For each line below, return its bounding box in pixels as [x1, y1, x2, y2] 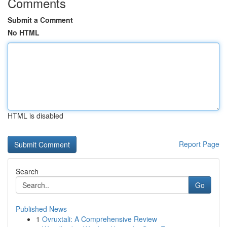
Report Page [179, 139, 219, 149]
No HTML [8, 27, 40, 37]
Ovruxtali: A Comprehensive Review [42, 214, 157, 224]
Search [16, 166, 39, 176]
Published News [16, 204, 67, 214]
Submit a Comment [8, 15, 73, 25]
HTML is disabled [8, 110, 63, 121]
